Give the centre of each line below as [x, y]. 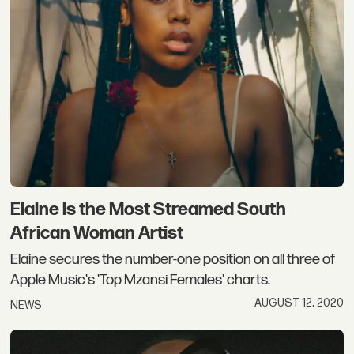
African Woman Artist [97, 233]
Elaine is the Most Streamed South [149, 209]
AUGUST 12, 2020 [299, 303]
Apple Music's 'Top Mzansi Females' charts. [141, 281]
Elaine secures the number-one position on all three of [173, 260]
